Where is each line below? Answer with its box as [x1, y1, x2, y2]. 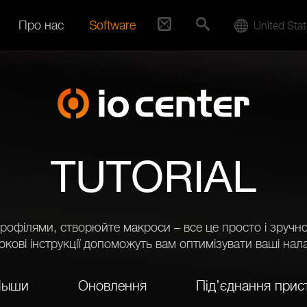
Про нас [19, 18, 64, 32]
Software [89, 18, 136, 32]
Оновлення [78, 278, 147, 294]
